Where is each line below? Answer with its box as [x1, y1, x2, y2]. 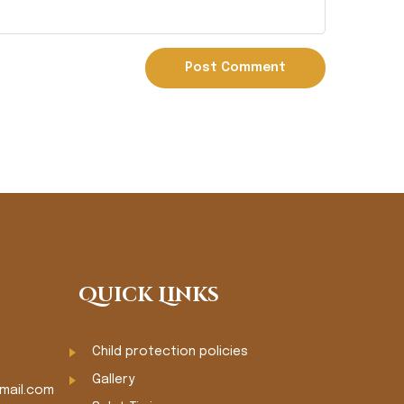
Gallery [91, 373, 135, 386]
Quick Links [78, 282, 219, 308]
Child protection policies [91, 345, 248, 358]
